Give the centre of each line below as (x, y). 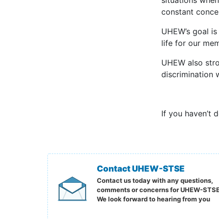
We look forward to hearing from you (153, 199)
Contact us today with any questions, (155, 180)
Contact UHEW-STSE (141, 169)
